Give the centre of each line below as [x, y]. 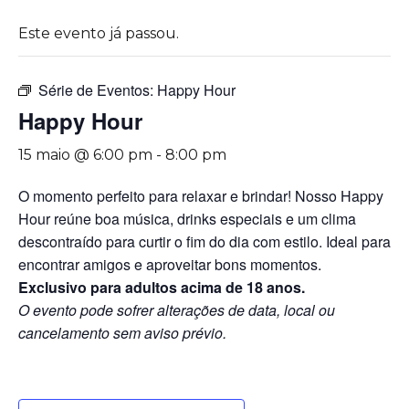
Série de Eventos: [98, 90]
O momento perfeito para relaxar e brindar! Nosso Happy [201, 196]
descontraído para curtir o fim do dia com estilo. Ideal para [204, 241]
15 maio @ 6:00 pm [85, 155]
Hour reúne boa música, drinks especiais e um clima [187, 219]
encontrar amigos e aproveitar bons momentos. [170, 264]
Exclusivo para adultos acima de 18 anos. [162, 287]
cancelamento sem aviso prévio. [122, 333]
